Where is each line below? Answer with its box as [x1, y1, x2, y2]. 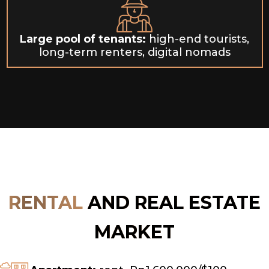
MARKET [94, 220, 175, 243]
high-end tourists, [146, 32, 249, 46]
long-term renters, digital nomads [38, 46, 231, 59]
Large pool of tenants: [20, 32, 146, 46]
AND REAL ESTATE [88, 191, 261, 214]
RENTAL [8, 191, 88, 214]
